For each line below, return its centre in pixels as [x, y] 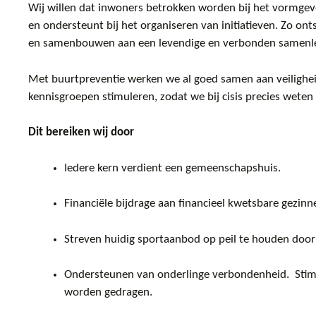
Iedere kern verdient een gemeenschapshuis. [174, 168]
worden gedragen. [111, 292]
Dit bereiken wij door [81, 132]
